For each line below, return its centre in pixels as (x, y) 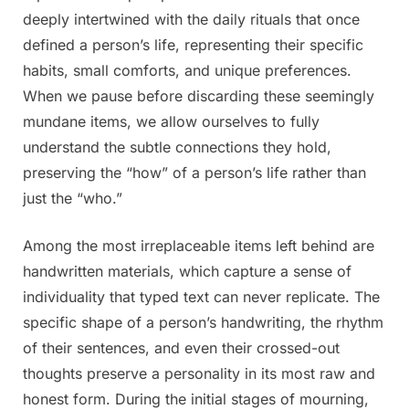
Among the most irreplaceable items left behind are (199, 245)
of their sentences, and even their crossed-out (181, 347)
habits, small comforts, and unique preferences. (187, 70)
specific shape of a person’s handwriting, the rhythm (203, 322)
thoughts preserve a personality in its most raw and (199, 373)
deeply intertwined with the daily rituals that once (191, 19)
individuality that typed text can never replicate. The (201, 296)
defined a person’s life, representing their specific (193, 44)
